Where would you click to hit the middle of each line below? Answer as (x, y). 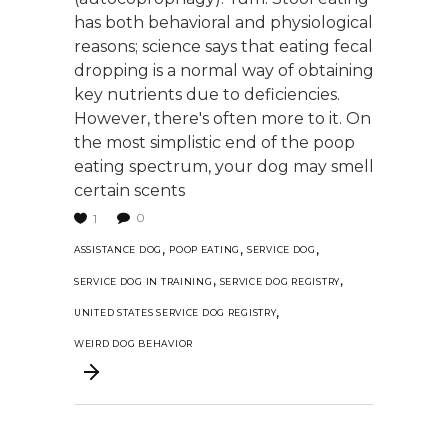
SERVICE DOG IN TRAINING (143, 281)
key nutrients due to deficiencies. (207, 94)
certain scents (129, 190)
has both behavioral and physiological (223, 22)
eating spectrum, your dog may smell (224, 166)
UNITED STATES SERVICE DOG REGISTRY (175, 312)
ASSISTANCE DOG (118, 250)
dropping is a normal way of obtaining (224, 70)
